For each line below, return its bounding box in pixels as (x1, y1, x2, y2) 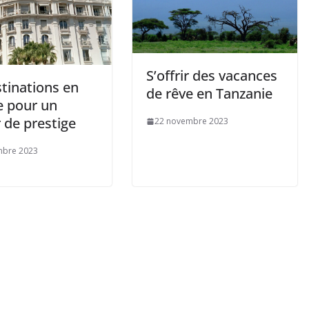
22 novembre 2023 (154, 115, 228, 128)
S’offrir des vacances (146, 66, 277, 86)
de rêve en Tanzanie (146, 84, 272, 103)
